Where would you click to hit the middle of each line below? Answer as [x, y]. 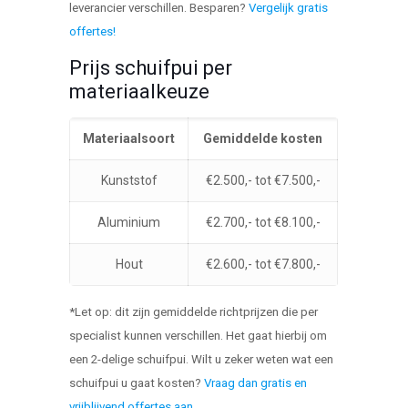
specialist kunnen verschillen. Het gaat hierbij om [199, 335]
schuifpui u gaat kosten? [137, 382]
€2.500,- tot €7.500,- [263, 180]
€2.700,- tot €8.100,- [263, 222]
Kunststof [129, 180]
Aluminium [129, 222]
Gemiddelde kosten [263, 138]
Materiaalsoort [129, 138]
